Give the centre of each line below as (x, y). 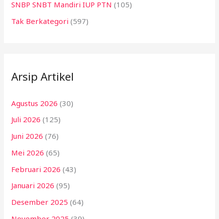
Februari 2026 (36, 169)
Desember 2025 (40, 202)
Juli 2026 (26, 120)
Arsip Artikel (43, 77)
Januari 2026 (33, 186)
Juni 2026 (27, 136)
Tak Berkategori (40, 21)
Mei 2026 (28, 152)
